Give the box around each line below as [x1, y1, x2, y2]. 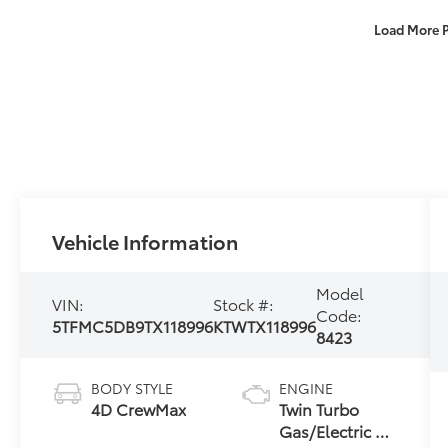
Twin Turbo [278, 397, 359, 421]
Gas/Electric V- [278, 419, 392, 443]
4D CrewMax [91, 397, 187, 421]
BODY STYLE [91, 378, 174, 399]
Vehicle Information [52, 227, 239, 256]
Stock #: [213, 292, 275, 316]
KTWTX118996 [213, 314, 317, 338]
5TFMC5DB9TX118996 [52, 314, 214, 338]
